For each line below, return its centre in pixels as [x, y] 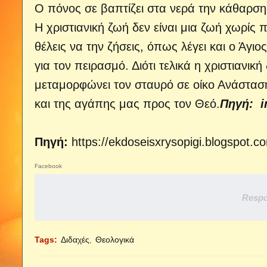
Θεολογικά [115, 240]
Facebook [48, 166]
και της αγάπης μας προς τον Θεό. [127, 104]
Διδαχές [75, 240]
